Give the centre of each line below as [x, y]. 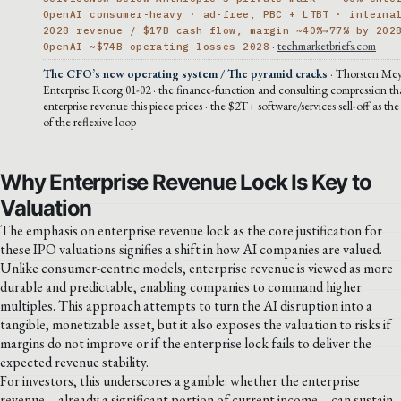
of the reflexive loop [90, 121]
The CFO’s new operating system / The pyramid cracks [185, 73]
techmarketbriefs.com [326, 45]
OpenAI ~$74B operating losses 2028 [156, 46]
